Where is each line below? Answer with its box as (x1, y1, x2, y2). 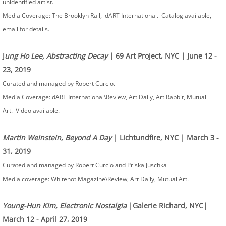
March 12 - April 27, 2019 (3, 214, 89, 224)
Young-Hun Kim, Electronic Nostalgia (3, 201, 127, 210)
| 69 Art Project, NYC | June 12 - (107, 51, 217, 61)
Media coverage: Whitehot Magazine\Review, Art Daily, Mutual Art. (3, 175, 189, 183)
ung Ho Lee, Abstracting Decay (5, 51, 107, 61)
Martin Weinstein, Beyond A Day (3, 133, 111, 142)
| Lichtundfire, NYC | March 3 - (111, 133, 219, 142)
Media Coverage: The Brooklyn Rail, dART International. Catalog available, (3, 11, 211, 20)
